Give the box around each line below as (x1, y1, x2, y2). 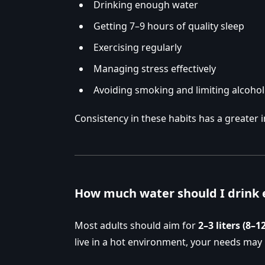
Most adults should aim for (75, 219, 198, 232)
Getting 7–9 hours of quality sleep (93, 20, 244, 33)
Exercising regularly (93, 41, 182, 54)
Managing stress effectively (93, 62, 216, 76)
